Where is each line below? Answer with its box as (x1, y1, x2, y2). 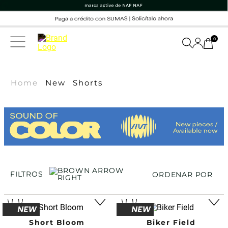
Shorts (72, 77, 103, 88)
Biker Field (146, 217, 196, 227)
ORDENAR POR (152, 169, 213, 179)
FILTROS (10, 169, 43, 179)
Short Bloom (29, 217, 85, 227)
